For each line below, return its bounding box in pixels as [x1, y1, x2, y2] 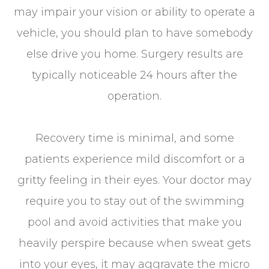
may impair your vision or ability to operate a [14, 5, 255, 19]
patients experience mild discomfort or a [24, 152, 245, 166]
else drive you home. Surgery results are [26, 47, 243, 61]
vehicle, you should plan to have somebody [16, 26, 253, 40]
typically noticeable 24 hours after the [32, 68, 237, 82]
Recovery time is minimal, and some [35, 131, 234, 145]
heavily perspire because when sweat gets [18, 236, 251, 250]
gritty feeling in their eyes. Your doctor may [17, 173, 252, 187]
